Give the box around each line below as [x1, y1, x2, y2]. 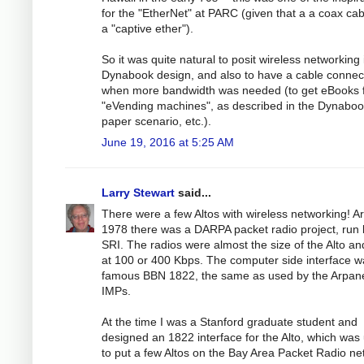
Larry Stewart [102, 186, 175, 200]
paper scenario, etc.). [102, 115, 211, 128]
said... [175, 186, 211, 200]
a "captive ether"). [102, 22, 193, 36]
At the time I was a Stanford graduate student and [102, 315, 357, 329]
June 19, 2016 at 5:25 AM [102, 136, 234, 149]
